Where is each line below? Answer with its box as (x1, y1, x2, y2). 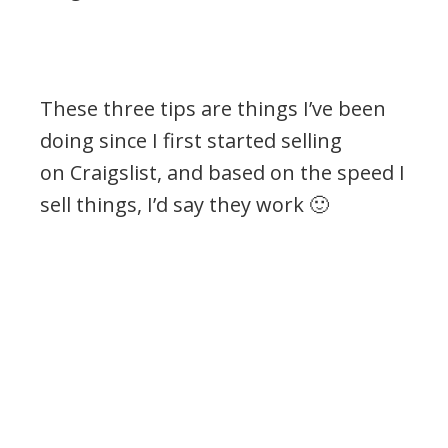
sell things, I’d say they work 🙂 (40, 190, 329, 218)
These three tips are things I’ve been (40, 94, 386, 122)
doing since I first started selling (40, 126, 342, 154)
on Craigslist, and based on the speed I (40, 158, 405, 186)
